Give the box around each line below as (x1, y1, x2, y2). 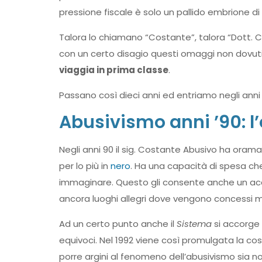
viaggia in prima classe (58, 64, 168, 76)
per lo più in (58, 160, 111, 172)
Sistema (176, 218, 212, 230)
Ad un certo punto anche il (58, 218, 177, 230)
